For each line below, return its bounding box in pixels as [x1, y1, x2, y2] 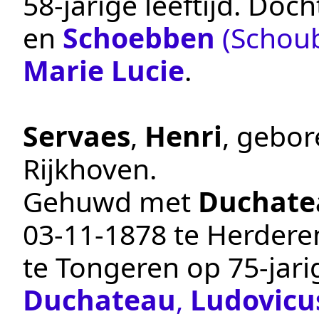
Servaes [23, 116, 130, 155]
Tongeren [56, 247, 179, 286]
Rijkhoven [23, 149, 150, 187]
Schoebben [63, 18, 215, 56]
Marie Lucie [23, 51, 184, 89]
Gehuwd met [23, 182, 198, 220]
